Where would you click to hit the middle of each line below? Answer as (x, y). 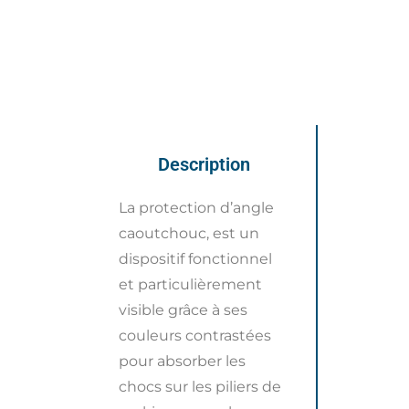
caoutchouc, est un (189, 233)
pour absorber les (182, 361)
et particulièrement (190, 284)
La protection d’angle (196, 207)
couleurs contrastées (195, 335)
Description (204, 164)
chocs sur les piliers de (200, 386)
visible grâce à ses (183, 309)
